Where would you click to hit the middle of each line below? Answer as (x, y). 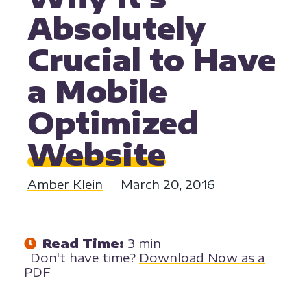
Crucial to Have (152, 60)
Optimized (113, 123)
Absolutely (116, 28)
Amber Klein (65, 184)
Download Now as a (202, 258)
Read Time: (83, 243)
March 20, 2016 (168, 184)
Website (97, 155)
